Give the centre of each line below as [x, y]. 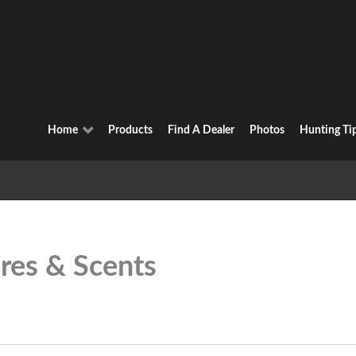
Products [130, 130]
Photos [267, 130]
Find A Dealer [201, 130]
